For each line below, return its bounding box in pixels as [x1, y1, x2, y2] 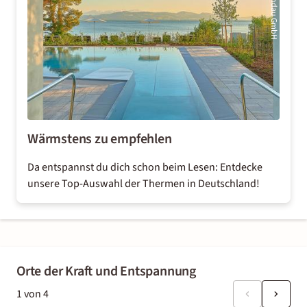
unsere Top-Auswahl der [27, 176, 143, 191]
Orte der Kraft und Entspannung [16, 262, 196, 281]
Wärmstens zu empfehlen [27, 130, 172, 149]
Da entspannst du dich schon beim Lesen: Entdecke [27, 160, 262, 175]
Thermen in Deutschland [143, 176, 256, 191]
